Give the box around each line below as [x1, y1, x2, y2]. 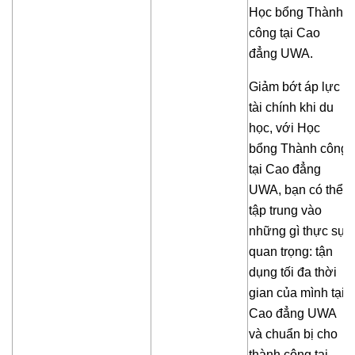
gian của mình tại [249, 286, 345, 300]
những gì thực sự [249, 224, 346, 239]
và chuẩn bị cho [249, 327, 338, 342]
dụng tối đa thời [249, 265, 337, 280]
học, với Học [249, 121, 320, 136]
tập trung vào [249, 204, 322, 218]
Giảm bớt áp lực [249, 80, 340, 94]
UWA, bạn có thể [249, 183, 343, 197]
